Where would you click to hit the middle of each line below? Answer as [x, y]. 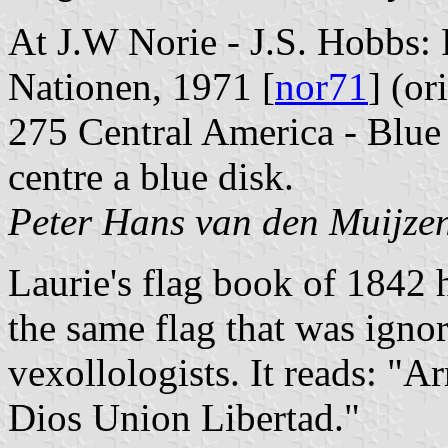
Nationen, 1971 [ [141, 86]
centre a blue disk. [151, 176]
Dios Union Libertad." [184, 417]
